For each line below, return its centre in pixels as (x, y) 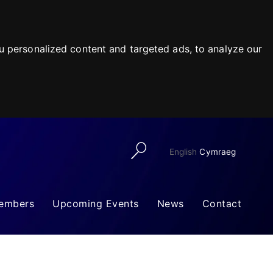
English (183, 152)
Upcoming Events (96, 204)
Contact (222, 204)
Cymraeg (218, 152)
